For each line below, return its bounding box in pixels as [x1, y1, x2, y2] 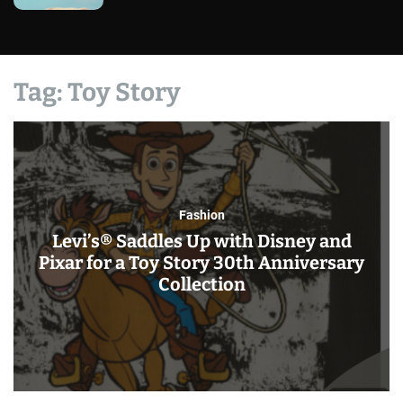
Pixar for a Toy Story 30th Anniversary [39, 252, 364, 273]
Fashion [178, 208, 225, 222]
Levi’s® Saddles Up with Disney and [51, 230, 352, 252]
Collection [157, 273, 246, 295]
